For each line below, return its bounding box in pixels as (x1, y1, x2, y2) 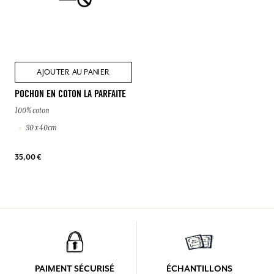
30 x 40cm (26, 124, 56, 133)
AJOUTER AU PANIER (37, 67, 110, 78)
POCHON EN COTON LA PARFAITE (15, 90, 126, 100)
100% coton (15, 106, 49, 116)
